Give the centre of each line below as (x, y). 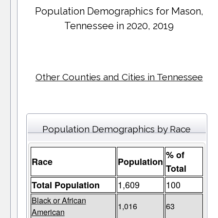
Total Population (65, 185)
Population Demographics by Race (117, 129)
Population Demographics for (103, 11)
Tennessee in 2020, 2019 (119, 26)
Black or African (59, 200)
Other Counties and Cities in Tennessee (119, 77)
